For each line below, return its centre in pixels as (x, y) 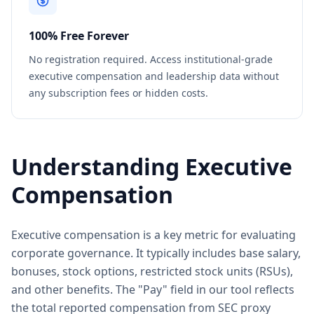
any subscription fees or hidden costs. (118, 93)
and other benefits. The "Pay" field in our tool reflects (153, 289)
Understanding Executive (152, 166)
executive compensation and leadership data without (154, 76)
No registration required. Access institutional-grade (151, 59)
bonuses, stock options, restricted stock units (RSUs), (152, 271)
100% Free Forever (79, 36)
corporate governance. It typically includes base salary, (156, 253)
